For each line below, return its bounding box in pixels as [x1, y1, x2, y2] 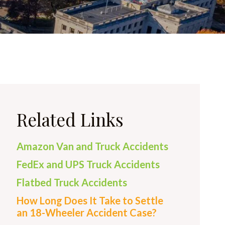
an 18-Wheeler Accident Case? [17, 206, 157, 218]
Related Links [17, 107, 124, 131]
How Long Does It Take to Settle [17, 194, 163, 206]
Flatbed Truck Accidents [17, 176, 127, 188]
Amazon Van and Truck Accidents [17, 140, 168, 152]
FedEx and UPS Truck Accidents [17, 158, 160, 170]
